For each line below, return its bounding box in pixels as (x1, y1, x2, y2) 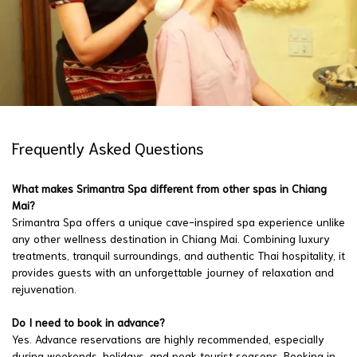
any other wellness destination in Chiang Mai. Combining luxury (12, 230, 330, 245)
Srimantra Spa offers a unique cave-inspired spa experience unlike (12, 214, 345, 229)
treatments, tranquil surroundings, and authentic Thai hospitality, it (12, 247, 345, 262)
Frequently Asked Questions (12, 136, 204, 158)
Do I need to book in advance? (12, 314, 165, 329)
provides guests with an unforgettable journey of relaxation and (12, 264, 334, 279)
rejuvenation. (12, 280, 76, 296)
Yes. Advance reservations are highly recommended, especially (12, 331, 324, 346)
